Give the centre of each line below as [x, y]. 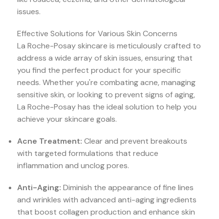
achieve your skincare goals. [67, 119]
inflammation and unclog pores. [73, 166]
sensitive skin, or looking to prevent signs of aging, [106, 95]
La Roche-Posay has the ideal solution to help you [107, 107]
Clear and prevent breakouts [135, 141]
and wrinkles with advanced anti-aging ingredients [107, 200]
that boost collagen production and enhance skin [106, 212]
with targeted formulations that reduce [88, 153]
